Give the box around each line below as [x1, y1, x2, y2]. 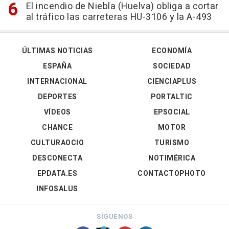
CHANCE [42, 122, 73, 133]
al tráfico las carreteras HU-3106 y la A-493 [26, 10, 212, 24]
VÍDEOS [43, 107, 71, 118]
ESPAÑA [43, 61, 72, 72]
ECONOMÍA [152, 45, 192, 56]
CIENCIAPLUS [147, 76, 197, 87]
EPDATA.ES [37, 168, 78, 179]
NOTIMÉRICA [148, 153, 195, 164]
